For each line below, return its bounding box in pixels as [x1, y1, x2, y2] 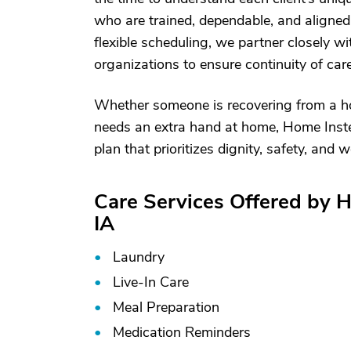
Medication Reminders [113, 323, 251, 342]
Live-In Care [113, 273, 189, 291]
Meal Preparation [113, 298, 219, 317]
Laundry [113, 248, 165, 266]
